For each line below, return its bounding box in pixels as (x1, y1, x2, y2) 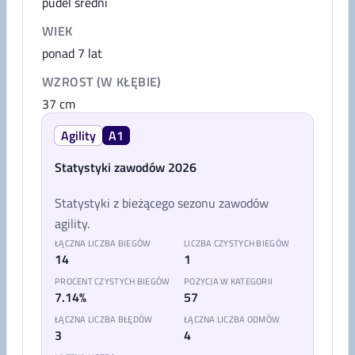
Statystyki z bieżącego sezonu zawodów (55, 193, 269, 212)
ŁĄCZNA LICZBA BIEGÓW (55, 237, 151, 250)
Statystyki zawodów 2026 (55, 158, 197, 177)
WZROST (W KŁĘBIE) (42, 72, 162, 91)
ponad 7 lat (42, 44, 102, 63)
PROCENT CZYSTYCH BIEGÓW (55, 275, 170, 288)
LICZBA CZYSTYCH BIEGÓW (184, 237, 290, 250)
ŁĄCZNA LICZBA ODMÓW (184, 313, 281, 326)
